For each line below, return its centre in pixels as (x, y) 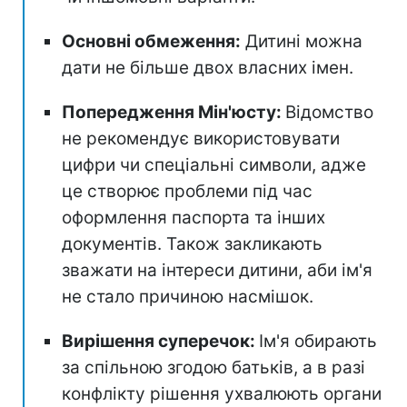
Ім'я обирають (318, 341)
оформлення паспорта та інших (194, 217)
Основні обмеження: (151, 41)
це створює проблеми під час (187, 191)
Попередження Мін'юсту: (174, 112)
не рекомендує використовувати (201, 138)
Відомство (329, 112)
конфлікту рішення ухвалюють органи (222, 393)
